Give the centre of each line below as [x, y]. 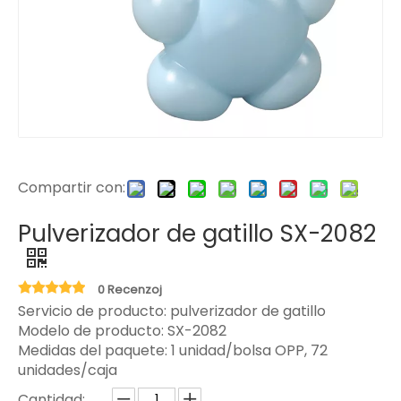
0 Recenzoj [130, 290]
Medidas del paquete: [94, 350]
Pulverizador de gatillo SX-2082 [197, 234]
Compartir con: [72, 188]
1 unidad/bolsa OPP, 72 [249, 350]
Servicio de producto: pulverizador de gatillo [172, 311]
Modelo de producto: [93, 331]
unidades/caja [68, 370]
